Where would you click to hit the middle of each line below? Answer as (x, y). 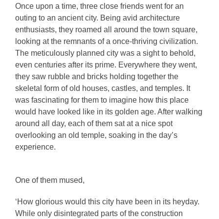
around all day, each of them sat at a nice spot (94, 124)
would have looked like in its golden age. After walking (109, 112)
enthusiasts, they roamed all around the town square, (107, 30)
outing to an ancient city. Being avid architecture (98, 18)
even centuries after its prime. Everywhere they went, (106, 65)
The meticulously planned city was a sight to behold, (106, 53)
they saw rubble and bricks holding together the (97, 77)
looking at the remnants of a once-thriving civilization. (107, 42)
